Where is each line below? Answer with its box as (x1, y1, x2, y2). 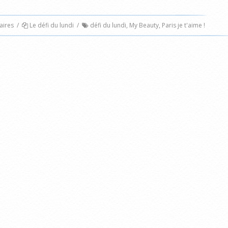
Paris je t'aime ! (161, 21, 205, 30)
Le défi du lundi (29, 21, 74, 30)
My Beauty (129, 21, 159, 30)
